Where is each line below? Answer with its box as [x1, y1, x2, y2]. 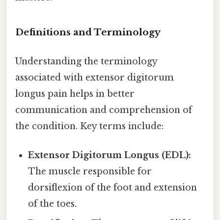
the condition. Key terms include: [15, 121, 164, 132]
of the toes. [28, 198, 77, 210]
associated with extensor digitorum [15, 72, 174, 83]
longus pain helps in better [15, 88, 135, 100]
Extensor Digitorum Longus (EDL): [28, 150, 192, 161]
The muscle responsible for [28, 166, 152, 177]
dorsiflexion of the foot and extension [28, 182, 197, 193]
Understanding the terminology [15, 56, 157, 67]
